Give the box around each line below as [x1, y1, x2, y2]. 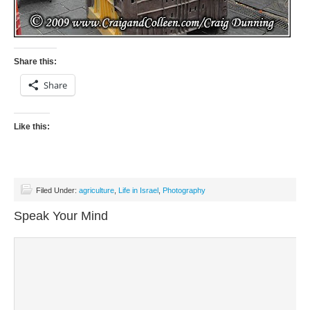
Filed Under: [36, 186, 79, 194]
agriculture [79, 186, 114, 194]
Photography [163, 186, 206, 194]
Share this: [14, 57, 57, 66]
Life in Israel [118, 186, 158, 194]
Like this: [14, 122, 50, 131]
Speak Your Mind [14, 209, 108, 223]
